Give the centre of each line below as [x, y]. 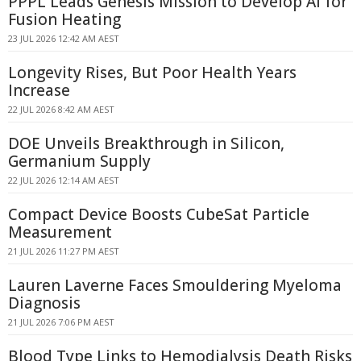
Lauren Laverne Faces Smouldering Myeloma [175, 285]
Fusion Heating [64, 19]
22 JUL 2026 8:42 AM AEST [61, 109]
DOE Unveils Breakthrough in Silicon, [146, 143]
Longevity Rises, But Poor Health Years [152, 73]
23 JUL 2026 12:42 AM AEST [64, 38]
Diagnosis [44, 303]
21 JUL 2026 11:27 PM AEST [64, 251]
